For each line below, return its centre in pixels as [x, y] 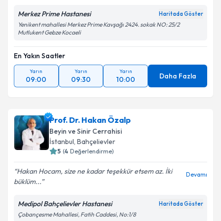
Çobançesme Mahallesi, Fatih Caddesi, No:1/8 [77, 214]
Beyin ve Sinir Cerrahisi [86, 131]
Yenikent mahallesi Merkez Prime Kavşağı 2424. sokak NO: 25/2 [99, 24]
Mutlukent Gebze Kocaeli [49, 32]
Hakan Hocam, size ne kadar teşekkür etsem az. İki [94, 171]
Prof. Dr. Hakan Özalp [90, 120]
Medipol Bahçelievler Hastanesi [65, 204]
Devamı [197, 174]
